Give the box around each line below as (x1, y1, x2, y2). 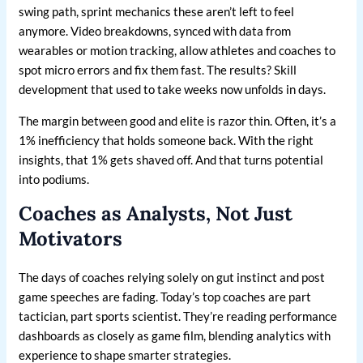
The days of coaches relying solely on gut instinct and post (19, 270, 326, 285)
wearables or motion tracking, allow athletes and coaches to (19, 43, 336, 58)
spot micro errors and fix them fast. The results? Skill (19, 62, 297, 78)
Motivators (19, 226, 123, 252)
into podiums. (19, 172, 90, 187)
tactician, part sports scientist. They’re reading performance (19, 309, 338, 324)
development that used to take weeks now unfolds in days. (19, 82, 327, 97)
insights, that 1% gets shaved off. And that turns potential (19, 152, 324, 168)
